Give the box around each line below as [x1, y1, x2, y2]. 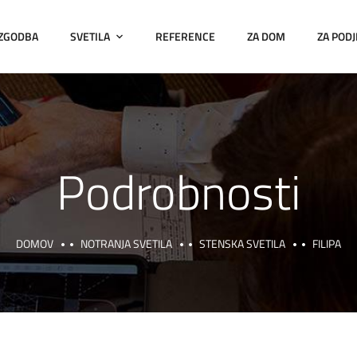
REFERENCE [155, 27, 216, 45]
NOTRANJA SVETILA [80, 235, 172, 252]
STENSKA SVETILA [199, 235, 285, 252]
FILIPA [312, 235, 341, 252]
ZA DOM [247, 27, 286, 45]
